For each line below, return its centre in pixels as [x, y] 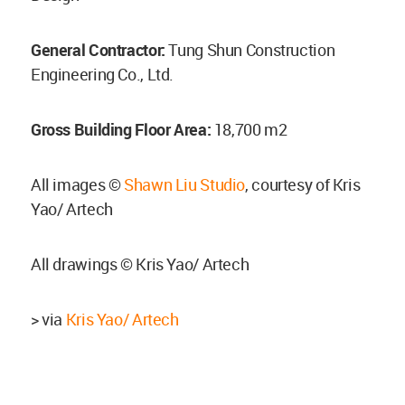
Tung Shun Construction [252, 49]
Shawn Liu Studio [185, 184]
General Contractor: [100, 49]
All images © [78, 184]
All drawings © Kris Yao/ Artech [140, 264]
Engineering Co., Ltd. [103, 74]
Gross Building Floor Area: [122, 129]
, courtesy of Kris [303, 184]
